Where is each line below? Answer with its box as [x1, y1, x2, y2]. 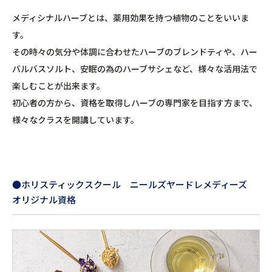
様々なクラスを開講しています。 [12, 113, 139, 126]
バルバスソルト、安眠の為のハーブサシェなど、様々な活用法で [12, 62, 257, 75]
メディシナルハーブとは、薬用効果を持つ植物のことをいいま [12, 11, 249, 24]
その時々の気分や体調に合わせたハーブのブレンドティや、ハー [12, 45, 257, 58]
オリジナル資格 [12, 192, 76, 206]
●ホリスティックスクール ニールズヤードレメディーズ [12, 177, 256, 191]
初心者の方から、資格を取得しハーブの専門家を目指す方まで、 [12, 96, 257, 109]
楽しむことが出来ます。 [12, 79, 105, 92]
